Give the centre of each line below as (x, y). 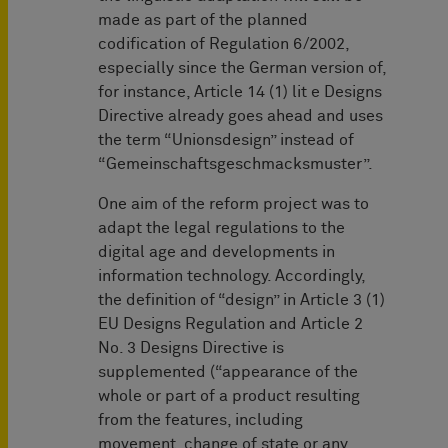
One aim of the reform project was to (233, 204)
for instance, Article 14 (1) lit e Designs (240, 92)
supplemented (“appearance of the (228, 372)
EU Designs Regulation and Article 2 (230, 324)
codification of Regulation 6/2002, (223, 44)
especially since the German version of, (242, 68)
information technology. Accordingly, (231, 276)
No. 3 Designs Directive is (191, 348)
